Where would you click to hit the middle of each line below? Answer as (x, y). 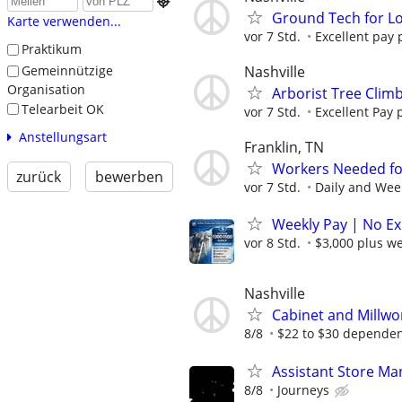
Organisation (46, 89)
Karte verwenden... (64, 22)
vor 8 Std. (272, 243)
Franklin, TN (284, 147)
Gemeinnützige (67, 70)
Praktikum (51, 49)
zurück (39, 177)
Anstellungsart (62, 137)
